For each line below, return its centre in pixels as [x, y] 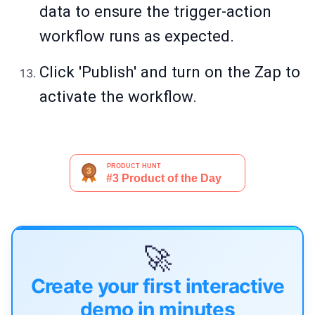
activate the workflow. [118, 97]
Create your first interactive [157, 287]
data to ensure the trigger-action [155, 12]
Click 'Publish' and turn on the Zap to [170, 72]
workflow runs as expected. [137, 36]
